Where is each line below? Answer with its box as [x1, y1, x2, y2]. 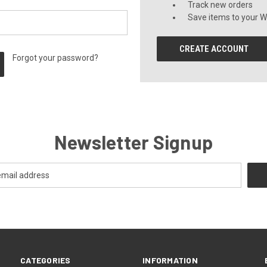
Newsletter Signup [54, 131, 213, 153]
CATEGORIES [20, 254, 71, 265]
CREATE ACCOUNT [179, 44, 249, 54]
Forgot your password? [13, 53, 99, 63]
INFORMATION [142, 254, 198, 265]
